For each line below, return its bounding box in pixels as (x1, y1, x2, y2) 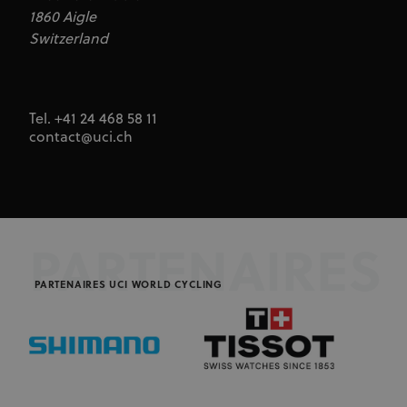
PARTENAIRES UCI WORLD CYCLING (35, 280, 223, 292)
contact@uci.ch (29, 129, 133, 146)
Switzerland (29, 31, 108, 48)
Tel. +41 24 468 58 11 (29, 111, 157, 128)
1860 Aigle (29, 9, 96, 26)
